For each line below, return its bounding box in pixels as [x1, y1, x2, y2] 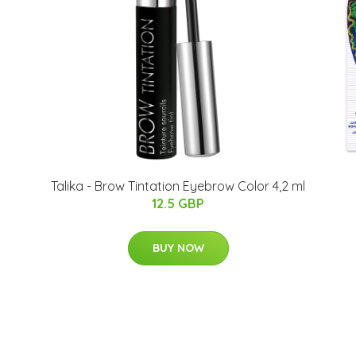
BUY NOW [152, 241, 204, 256]
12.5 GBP [152, 195, 204, 212]
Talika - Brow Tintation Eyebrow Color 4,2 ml [51, 178, 305, 195]
